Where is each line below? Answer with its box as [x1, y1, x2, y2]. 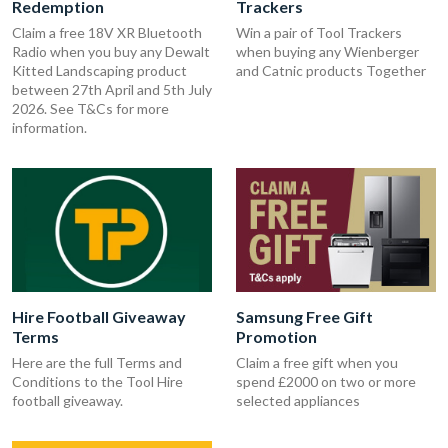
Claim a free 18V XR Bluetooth [12, 24, 202, 42]
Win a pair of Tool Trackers [236, 24, 402, 42]
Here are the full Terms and [12, 353, 182, 371]
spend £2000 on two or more [236, 372, 416, 390]
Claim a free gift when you [236, 353, 398, 371]
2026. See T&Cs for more [12, 100, 169, 118]
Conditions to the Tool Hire [12, 372, 183, 390]
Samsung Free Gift [236, 306, 373, 326]
